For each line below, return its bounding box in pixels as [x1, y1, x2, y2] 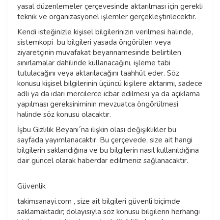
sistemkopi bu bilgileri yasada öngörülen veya [17, 37, 171, 48]
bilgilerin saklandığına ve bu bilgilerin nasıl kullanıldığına [17, 145, 199, 156]
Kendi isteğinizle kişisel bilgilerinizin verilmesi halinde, [17, 27, 193, 37]
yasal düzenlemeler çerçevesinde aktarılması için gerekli [17, 1, 203, 12]
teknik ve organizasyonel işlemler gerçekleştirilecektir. [17, 12, 198, 22]
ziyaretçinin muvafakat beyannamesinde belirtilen [17, 48, 181, 58]
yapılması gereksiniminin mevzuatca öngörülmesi [17, 99, 178, 110]
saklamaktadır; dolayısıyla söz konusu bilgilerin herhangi [17, 207, 200, 217]
